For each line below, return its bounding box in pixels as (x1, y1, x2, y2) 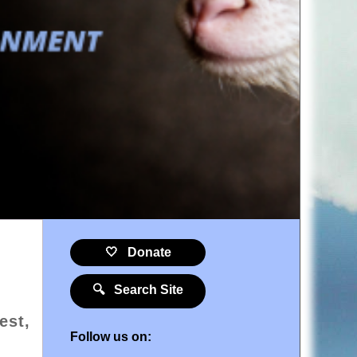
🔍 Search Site (92, 282, 183, 296)
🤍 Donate (104, 245, 171, 259)
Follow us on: (70, 329, 151, 343)
